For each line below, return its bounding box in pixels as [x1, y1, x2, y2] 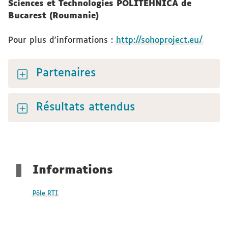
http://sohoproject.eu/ [116, 36, 203, 45]
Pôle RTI [33, 191, 58, 197]
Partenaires [36, 68, 96, 79]
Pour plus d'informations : [8, 36, 116, 45]
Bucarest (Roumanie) [8, 12, 99, 20]
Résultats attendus [36, 102, 135, 113]
